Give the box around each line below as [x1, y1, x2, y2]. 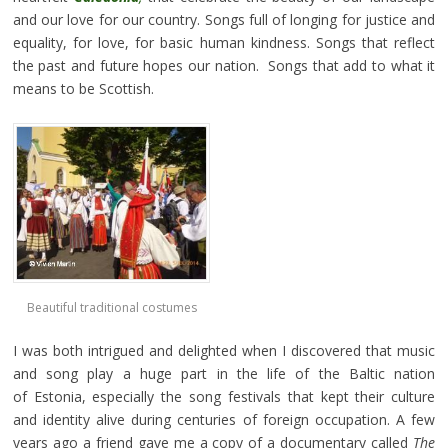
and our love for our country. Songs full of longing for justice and [12, 9, 436, 29]
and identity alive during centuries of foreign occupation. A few [12, 410, 436, 430]
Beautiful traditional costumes [27, 299, 198, 317]
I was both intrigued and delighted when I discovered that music [12, 341, 436, 361]
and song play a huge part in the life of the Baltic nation [12, 364, 436, 384]
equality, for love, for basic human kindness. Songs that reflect [12, 32, 436, 52]
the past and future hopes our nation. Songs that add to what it [12, 55, 436, 75]
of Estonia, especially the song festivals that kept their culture [12, 387, 436, 407]
